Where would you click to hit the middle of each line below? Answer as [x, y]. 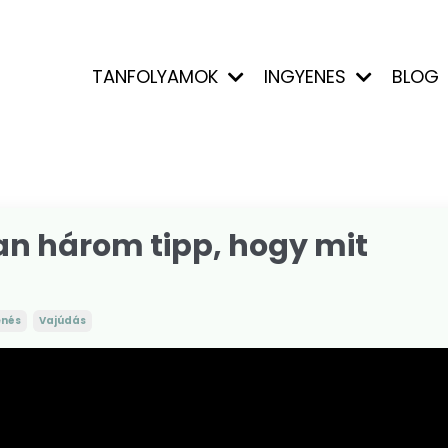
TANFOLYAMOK [157, 76]
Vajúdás [62, 320]
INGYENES [307, 76]
